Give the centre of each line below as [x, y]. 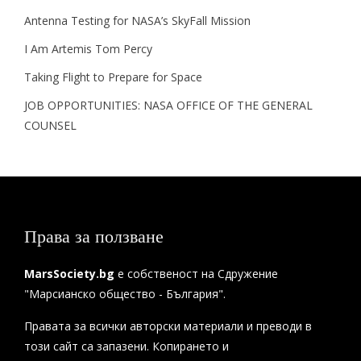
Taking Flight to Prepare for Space [113, 77]
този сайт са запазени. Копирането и [127, 346]
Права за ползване [94, 236]
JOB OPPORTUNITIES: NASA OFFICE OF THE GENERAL [168, 105]
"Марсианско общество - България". [125, 294]
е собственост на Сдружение [196, 274]
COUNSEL [50, 125]
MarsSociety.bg [69, 274]
